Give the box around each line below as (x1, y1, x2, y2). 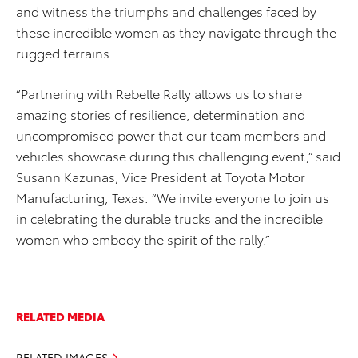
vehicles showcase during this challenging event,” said (16, 146, 340, 165)
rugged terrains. (16, 43, 113, 62)
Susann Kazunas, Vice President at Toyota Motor (16, 167, 305, 186)
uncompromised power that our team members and (16, 125, 326, 145)
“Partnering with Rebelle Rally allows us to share (16, 84, 302, 103)
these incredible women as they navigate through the (16, 22, 336, 42)
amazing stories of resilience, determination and (16, 105, 305, 124)
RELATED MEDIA (16, 308, 105, 325)
